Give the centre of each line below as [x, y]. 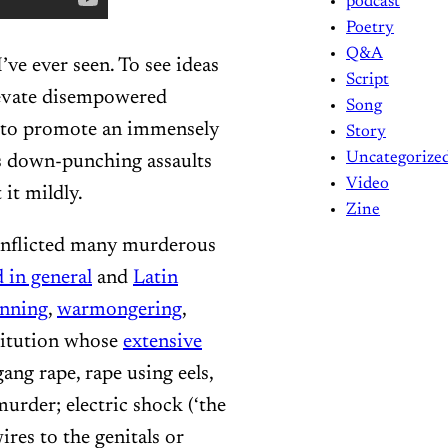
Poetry [370, 27]
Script [368, 79]
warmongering [119, 309]
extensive [162, 341]
